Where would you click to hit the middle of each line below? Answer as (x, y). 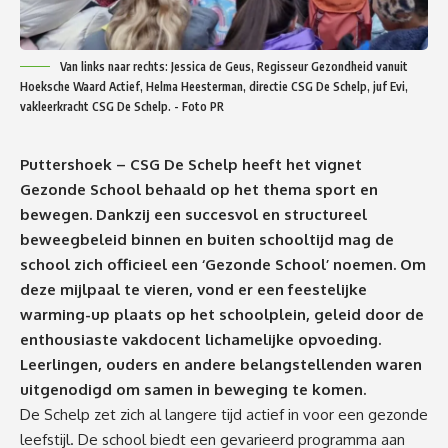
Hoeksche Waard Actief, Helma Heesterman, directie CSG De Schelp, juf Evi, (214, 86)
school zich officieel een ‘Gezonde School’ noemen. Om (223, 264)
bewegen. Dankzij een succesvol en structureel (193, 214)
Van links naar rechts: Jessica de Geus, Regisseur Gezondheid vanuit (234, 66)
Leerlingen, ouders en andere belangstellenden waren (221, 364)
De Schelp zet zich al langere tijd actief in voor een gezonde (224, 414)
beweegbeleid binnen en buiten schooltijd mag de (207, 239)
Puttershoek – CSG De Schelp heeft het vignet (191, 164)
